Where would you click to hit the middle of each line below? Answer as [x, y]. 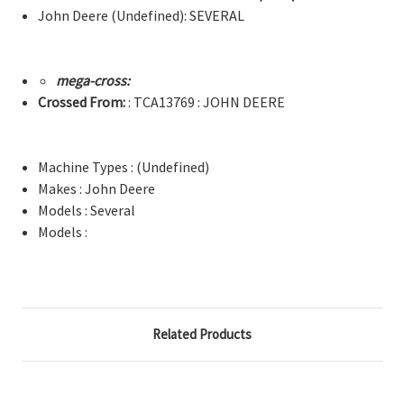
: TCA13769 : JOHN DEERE [206, 101]
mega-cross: [92, 80]
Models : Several [87, 210]
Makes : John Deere [97, 188]
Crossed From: [82, 101]
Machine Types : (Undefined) [124, 166]
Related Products [202, 334]
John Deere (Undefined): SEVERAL [142, 15]
